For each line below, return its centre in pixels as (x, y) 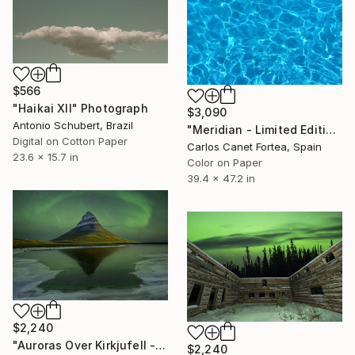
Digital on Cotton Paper (70, 141)
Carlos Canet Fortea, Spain (254, 147)
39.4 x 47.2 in (221, 179)
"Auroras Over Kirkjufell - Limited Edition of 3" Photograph (161, 345)
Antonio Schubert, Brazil (73, 126)
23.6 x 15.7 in (46, 157)
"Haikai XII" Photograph (80, 109)
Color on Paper (225, 163)
